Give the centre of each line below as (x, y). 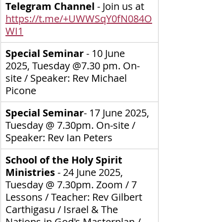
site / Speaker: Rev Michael (67, 78)
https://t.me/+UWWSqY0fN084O (79, 18)
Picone (21, 90)
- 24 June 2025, (91, 172)
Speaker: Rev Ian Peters (59, 137)
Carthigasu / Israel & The (63, 209)
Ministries (31, 172)
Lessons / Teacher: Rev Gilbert (75, 197)
